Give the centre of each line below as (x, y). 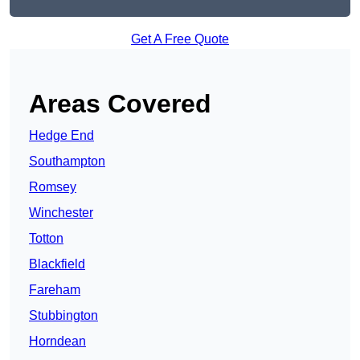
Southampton (67, 162)
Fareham (55, 290)
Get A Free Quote (180, 39)
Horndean (57, 342)
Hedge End (61, 136)
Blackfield (57, 264)
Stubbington (63, 316)
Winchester (61, 213)
